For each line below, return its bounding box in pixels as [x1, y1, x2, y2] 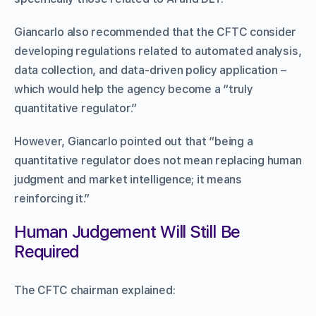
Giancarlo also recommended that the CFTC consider [14, 25, 297, 39]
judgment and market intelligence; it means [14, 172, 242, 186]
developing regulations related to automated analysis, [14, 44, 302, 58]
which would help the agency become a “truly [14, 82, 253, 96]
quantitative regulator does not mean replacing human [14, 153, 302, 167]
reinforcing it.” [14, 191, 90, 205]
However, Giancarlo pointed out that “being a [14, 134, 253, 148]
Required [14, 241, 80, 262]
